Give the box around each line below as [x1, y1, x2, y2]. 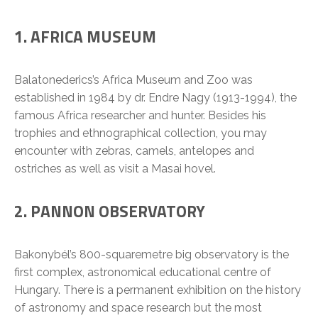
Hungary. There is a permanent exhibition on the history [14, 283, 301, 297]
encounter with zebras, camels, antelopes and [14, 144, 254, 158]
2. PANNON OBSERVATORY [14, 199, 205, 224]
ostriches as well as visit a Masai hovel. [14, 162, 216, 175]
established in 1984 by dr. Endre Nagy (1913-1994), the [14, 91, 297, 104]
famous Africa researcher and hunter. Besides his [14, 109, 266, 122]
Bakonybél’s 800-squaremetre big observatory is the [14, 248, 289, 261]
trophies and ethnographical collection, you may [14, 126, 267, 140]
